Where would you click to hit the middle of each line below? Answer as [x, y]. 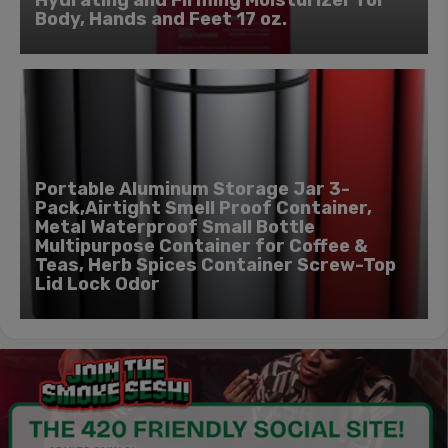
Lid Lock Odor [97, 284]
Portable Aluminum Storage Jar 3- [192, 189]
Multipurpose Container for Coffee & [201, 246]
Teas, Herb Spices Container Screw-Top [215, 265]
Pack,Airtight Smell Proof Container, [203, 208]
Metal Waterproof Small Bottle [175, 227]
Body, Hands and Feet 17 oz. [161, 19]
